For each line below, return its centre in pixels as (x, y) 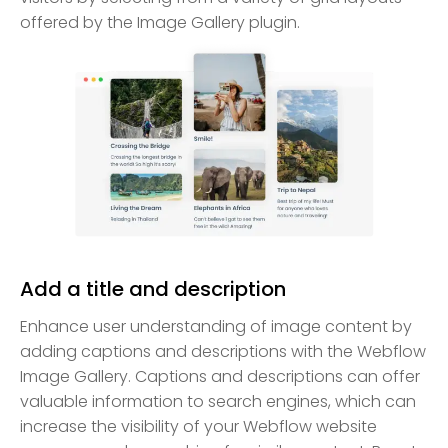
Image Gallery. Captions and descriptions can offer (220, 376)
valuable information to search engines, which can (218, 401)
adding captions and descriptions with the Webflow (223, 351)
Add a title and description (153, 288)
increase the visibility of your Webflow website (198, 426)
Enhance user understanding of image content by (216, 326)
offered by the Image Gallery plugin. (160, 23)
